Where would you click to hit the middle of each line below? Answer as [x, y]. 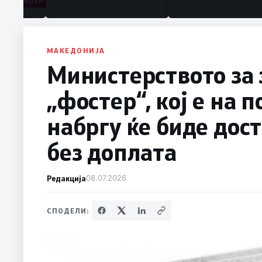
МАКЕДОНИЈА [76, 50]
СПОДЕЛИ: [68, 210]
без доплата [112, 151]
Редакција [66, 178]
